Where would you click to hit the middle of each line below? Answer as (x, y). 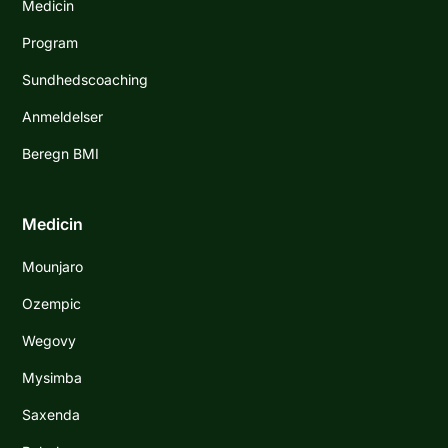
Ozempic (52, 304)
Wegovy (49, 341)
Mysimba (52, 378)
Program (50, 43)
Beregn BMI (61, 154)
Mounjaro (53, 267)
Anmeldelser (63, 117)
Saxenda (51, 415)
